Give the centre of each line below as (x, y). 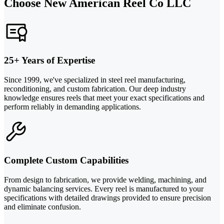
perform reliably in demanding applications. (72, 107)
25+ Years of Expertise (49, 60)
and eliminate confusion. (42, 206)
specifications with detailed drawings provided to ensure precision (107, 197)
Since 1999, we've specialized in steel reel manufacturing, (95, 80)
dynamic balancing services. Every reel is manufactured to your (104, 188)
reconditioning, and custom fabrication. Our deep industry (95, 89)
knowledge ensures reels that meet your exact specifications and (104, 98)
